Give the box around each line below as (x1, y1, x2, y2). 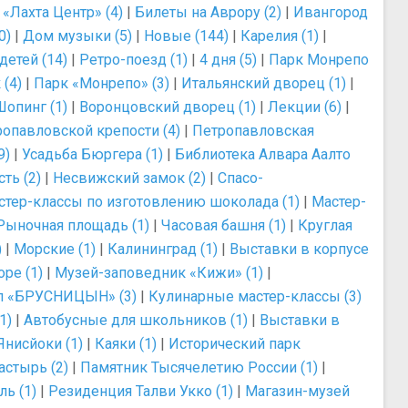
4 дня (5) (199, 51, 257, 68)
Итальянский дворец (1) (181, 75, 346, 92)
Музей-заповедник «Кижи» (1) (55, 264, 263, 281)
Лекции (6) (268, 98, 342, 116)
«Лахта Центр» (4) (3, 4, 123, 21)
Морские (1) (14, 240, 96, 258)
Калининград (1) (107, 240, 218, 258)
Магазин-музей (245, 382, 350, 400)
